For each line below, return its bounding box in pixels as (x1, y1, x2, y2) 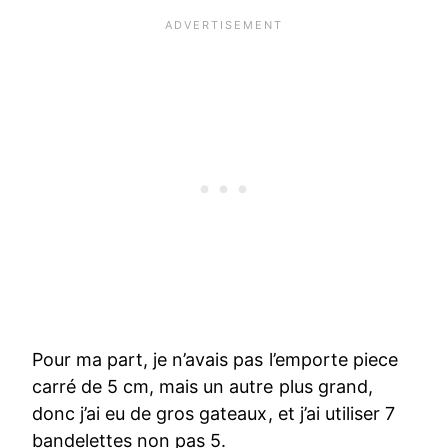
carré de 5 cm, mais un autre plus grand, (32, 376, 373, 398)
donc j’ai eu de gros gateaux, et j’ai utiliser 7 (32, 403, 395, 425)
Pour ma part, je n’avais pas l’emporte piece (32, 349, 398, 371)
